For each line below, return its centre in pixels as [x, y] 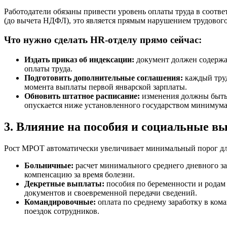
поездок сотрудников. [62, 211]
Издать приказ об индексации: [79, 59]
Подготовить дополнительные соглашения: [104, 78]
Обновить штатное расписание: [82, 96]
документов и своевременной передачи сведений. [111, 193]
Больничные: [49, 165]
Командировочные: [60, 202]
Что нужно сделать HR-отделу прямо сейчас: [103, 40]
